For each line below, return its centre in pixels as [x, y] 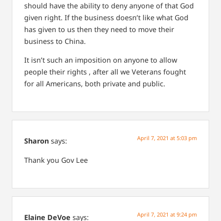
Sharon [37, 141]
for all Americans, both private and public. [95, 84]
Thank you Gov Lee [56, 160]
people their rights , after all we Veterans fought [105, 72]
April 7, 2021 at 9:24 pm [167, 215]
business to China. [55, 41]
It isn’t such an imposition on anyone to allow [101, 60]
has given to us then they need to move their [99, 29]
